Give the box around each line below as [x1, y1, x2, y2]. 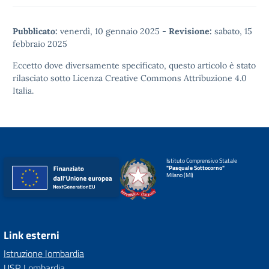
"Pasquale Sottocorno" [166, 163, 225, 172]
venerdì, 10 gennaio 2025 [58, 26, 162, 37]
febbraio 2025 [13, 38, 67, 49]
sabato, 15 [212, 26, 252, 37]
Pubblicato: [13, 26, 58, 37]
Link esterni [4, 227, 59, 243]
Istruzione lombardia [4, 246, 84, 261]
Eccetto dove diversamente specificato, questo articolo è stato [13, 60, 256, 71]
